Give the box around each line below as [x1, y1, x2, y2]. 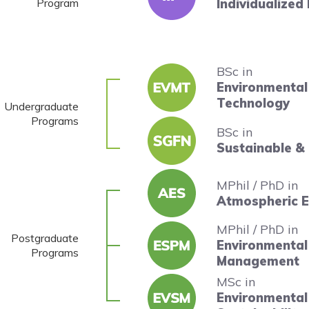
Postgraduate [11, 231, 79, 245]
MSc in [217, 274, 255, 290]
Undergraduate [4, 99, 79, 113]
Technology [217, 95, 290, 111]
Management [217, 253, 299, 269]
